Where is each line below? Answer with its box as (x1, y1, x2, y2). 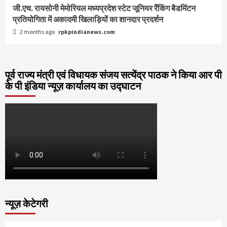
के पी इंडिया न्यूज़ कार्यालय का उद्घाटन (5, 80, 141, 93)
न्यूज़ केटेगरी (5, 197, 48, 210)
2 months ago (19, 28, 56, 36)
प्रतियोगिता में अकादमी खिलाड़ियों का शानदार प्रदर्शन (13, 14, 163, 25)
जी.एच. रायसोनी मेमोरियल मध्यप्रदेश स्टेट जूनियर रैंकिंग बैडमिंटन (13, 3, 196, 14)
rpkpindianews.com (58, 28, 115, 36)
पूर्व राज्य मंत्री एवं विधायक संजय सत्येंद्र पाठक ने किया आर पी (5, 68, 222, 82)
